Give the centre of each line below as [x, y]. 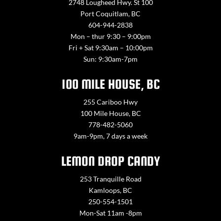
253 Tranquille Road [110, 179]
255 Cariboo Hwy [110, 102]
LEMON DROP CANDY [110, 161]
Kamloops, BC [110, 190]
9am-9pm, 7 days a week [110, 136]
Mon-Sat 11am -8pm [110, 213]
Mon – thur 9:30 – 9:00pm [110, 37]
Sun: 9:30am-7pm [110, 59]
